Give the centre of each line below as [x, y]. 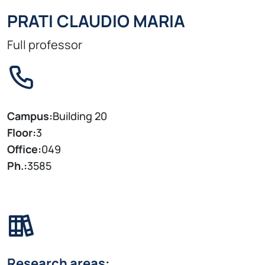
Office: [24, 149]
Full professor [45, 45]
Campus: [30, 116]
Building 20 [80, 116]
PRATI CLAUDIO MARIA [96, 21]
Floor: [22, 132]
